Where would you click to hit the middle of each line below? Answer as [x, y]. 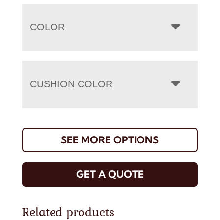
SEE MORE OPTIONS [110, 140]
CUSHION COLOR [71, 84]
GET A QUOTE [110, 174]
